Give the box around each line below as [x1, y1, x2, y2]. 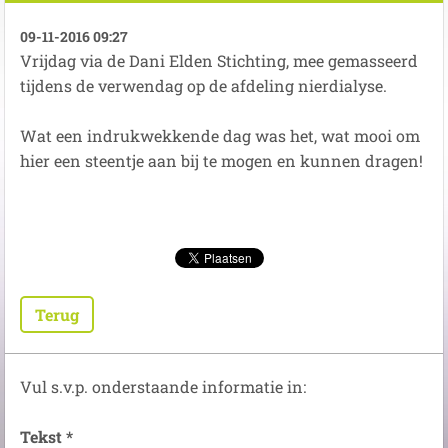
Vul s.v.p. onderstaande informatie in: [20, 376, 306, 397]
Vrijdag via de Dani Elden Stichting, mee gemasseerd [20, 50, 418, 71]
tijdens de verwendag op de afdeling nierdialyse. [20, 75, 387, 96]
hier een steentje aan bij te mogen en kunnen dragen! [20, 150, 423, 171]
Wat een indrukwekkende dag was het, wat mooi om [20, 125, 420, 146]
